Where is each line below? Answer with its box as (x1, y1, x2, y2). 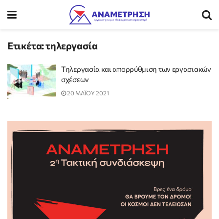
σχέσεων (61, 75, 89, 84)
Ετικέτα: (7, 40, 46, 51)
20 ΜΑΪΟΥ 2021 (66, 89, 109, 96)
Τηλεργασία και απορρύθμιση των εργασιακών (61, 65, 211, 73)
